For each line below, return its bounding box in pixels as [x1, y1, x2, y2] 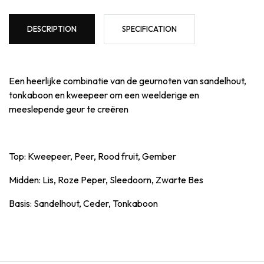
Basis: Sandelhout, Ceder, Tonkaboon [9, 197, 158, 209]
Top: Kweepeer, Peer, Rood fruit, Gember [9, 150, 176, 162]
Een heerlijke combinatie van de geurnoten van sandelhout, [9, 74, 246, 87]
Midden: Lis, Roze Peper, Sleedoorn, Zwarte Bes [9, 173, 203, 186]
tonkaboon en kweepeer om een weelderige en [9, 88, 199, 101]
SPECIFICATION [122, 24, 177, 34]
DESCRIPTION [27, 24, 77, 34]
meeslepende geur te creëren [9, 103, 128, 115]
